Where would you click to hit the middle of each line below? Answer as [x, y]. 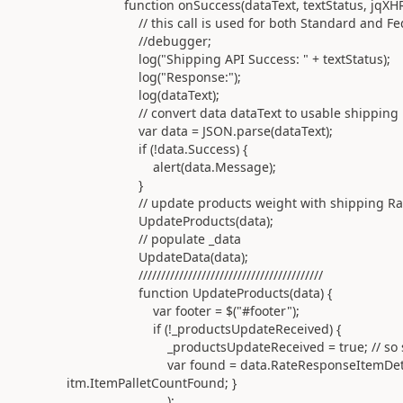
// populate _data [153, 238]
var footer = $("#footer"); [183, 310]
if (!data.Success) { [157, 148]
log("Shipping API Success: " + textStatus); [228, 58]
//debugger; [139, 40]
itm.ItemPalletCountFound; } [151, 382]
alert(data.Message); [171, 166]
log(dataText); [143, 94]
